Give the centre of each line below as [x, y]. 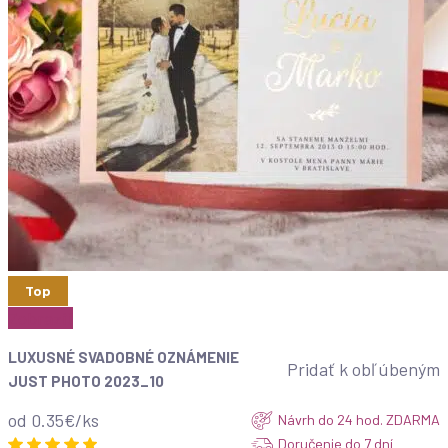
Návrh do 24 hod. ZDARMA [359, 420]
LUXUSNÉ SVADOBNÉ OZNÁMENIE [123, 357]
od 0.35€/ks [53, 420]
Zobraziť [40, 318]
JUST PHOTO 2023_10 [86, 381]
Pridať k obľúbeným [363, 369]
